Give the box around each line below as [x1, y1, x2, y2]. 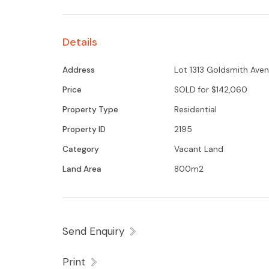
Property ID [62, 124, 106, 135]
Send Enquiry [62, 225, 124, 238]
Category [62, 144, 99, 155]
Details [62, 34, 97, 49]
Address [62, 65, 95, 76]
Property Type [62, 104, 118, 115]
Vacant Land [174, 144, 223, 155]
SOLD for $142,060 [174, 85, 247, 95]
